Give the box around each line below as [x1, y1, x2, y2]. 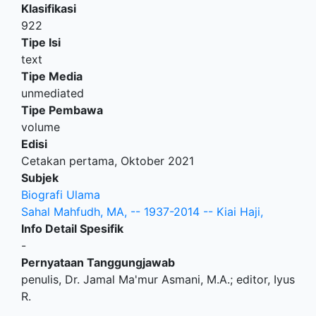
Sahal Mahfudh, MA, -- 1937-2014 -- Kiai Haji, [21, 204, 263, 219]
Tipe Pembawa [21, 102, 103, 117]
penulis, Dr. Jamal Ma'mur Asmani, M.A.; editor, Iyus [21, 272, 295, 286]
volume [21, 119, 60, 134]
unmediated [21, 85, 84, 100]
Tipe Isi [21, 35, 61, 49]
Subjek [21, 170, 59, 185]
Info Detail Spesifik [21, 221, 123, 236]
